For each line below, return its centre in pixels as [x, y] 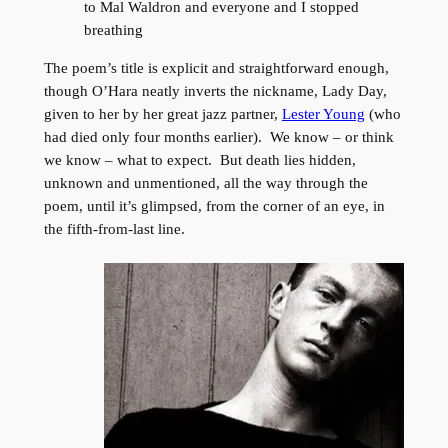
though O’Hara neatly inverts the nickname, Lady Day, [215, 91]
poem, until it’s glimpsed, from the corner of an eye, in [214, 206]
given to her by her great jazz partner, [162, 114]
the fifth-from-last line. [114, 229]
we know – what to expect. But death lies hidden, [199, 160]
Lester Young [323, 114]
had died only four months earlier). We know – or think [218, 137]
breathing [113, 30]
